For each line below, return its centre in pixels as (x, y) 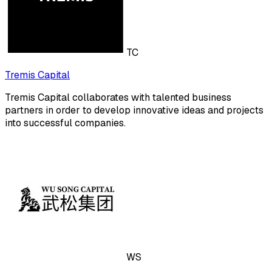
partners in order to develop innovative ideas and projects (134, 110)
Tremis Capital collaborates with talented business (118, 98)
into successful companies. (65, 123)
